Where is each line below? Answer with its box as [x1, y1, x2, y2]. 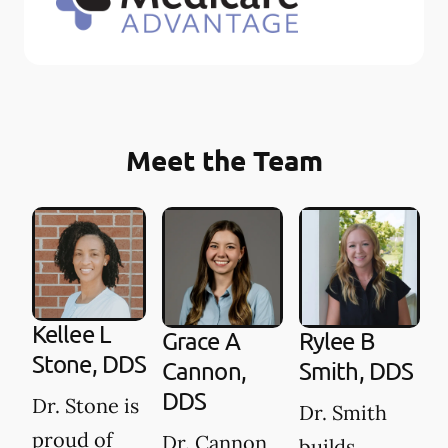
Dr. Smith [299, 399, 387, 425]
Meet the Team [125, 141, 323, 177]
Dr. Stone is [32, 392, 139, 418]
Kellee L [32, 318, 110, 348]
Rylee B [299, 325, 374, 355]
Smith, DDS [299, 355, 413, 385]
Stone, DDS [32, 348, 146, 378]
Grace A [162, 325, 240, 355]
